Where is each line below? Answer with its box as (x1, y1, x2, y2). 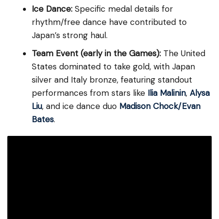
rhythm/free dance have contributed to (32, 17, 187, 28)
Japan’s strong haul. (32, 30, 108, 41)
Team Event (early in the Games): (32, 48, 161, 59)
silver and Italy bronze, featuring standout (32, 74, 192, 86)
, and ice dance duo (42, 101, 119, 112)
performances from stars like (32, 88, 148, 99)
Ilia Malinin (148, 88, 186, 99)
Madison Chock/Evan (119, 101, 200, 112)
